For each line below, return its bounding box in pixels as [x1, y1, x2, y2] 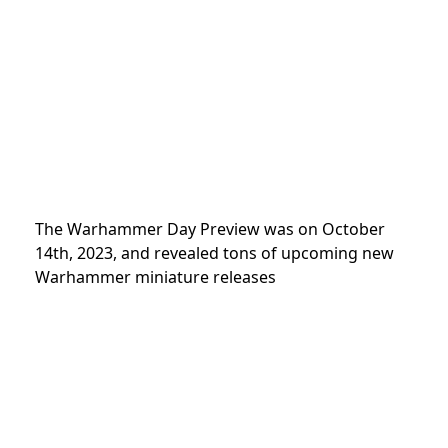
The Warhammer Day [35, 217, 196, 240]
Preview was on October [200, 217, 385, 240]
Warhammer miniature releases [35, 265, 276, 288]
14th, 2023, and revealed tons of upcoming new [35, 241, 394, 264]
